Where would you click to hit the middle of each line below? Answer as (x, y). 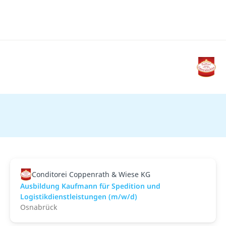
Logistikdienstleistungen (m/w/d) (79, 196)
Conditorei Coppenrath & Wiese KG (91, 174)
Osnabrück (39, 207)
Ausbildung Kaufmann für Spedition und (90, 186)
